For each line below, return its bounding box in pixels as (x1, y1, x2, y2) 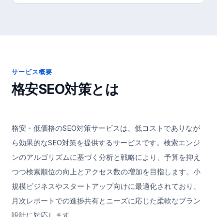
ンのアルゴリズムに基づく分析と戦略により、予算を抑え (12, 153, 201, 162)
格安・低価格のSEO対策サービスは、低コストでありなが (12, 124, 200, 133)
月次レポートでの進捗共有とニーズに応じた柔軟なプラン (12, 196, 201, 206)
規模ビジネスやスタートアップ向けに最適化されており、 (12, 182, 201, 191)
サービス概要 (12, 68, 53, 76)
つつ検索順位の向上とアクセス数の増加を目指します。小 (12, 167, 201, 177)
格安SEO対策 (12, 81, 92, 98)
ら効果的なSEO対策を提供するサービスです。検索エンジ (12, 138, 200, 148)
